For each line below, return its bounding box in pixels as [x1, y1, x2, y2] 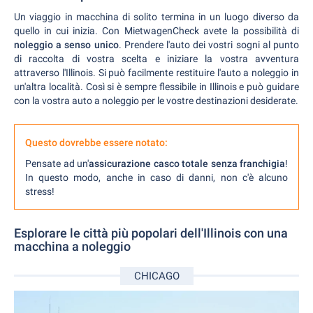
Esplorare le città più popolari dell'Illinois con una [14, 226, 288, 241]
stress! [25, 186, 54, 198]
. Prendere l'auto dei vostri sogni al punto [118, 39, 300, 51]
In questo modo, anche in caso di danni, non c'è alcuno [25, 172, 288, 184]
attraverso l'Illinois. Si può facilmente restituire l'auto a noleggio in [14, 67, 299, 79]
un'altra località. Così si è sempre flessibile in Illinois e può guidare [14, 81, 299, 93]
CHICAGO [133, 270, 180, 283]
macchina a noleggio [14, 239, 131, 254]
